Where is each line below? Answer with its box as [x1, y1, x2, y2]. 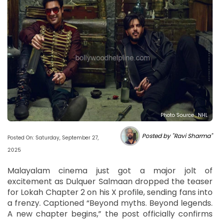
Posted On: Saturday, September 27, [7, 134, 99, 141]
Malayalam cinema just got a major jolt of [7, 165, 213, 176]
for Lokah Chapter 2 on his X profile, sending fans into [7, 186, 213, 198]
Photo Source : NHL [161, 111, 208, 119]
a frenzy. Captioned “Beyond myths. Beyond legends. [7, 197, 213, 209]
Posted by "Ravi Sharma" [142, 131, 213, 140]
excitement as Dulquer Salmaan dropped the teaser [7, 175, 213, 187]
